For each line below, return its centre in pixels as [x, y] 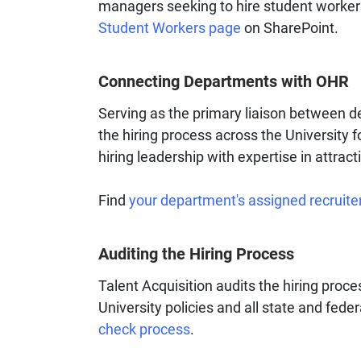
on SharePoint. [290, 28]
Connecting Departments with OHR [224, 81]
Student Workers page [170, 28]
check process [144, 329]
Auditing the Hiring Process [196, 253]
